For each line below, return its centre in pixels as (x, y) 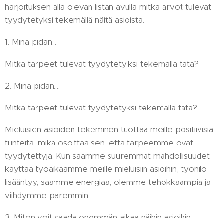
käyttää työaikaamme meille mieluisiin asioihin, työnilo (106, 169)
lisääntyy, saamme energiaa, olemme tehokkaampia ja (108, 182)
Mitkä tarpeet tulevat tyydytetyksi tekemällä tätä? (101, 108)
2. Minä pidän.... (32, 86)
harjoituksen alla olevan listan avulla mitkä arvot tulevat (108, 7)
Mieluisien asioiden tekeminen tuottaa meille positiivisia (109, 129)
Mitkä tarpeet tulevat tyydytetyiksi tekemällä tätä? (102, 64)
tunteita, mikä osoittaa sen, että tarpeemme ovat (99, 143)
